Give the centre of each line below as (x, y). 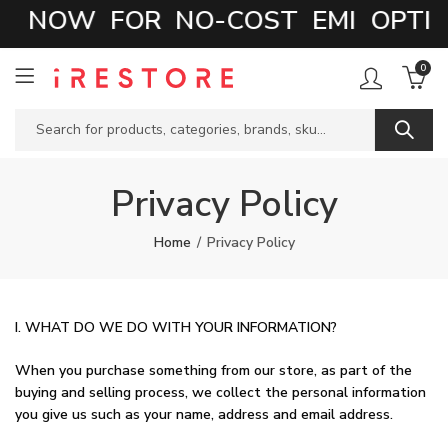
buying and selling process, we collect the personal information (220, 392)
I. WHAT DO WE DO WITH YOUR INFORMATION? (176, 327)
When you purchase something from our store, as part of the (213, 370)
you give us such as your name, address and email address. (204, 414)
